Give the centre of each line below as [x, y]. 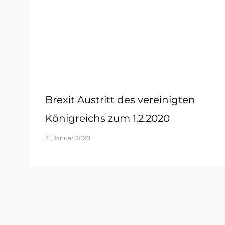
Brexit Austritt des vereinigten [120, 100]
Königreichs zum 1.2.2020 [107, 118]
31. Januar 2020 [68, 138]
